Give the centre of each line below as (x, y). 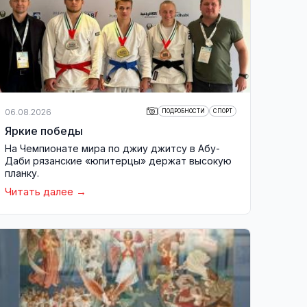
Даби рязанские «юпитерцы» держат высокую (118, 161)
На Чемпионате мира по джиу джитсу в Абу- (112, 148)
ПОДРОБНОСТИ (183, 111)
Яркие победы (44, 131)
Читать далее (39, 192)
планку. (22, 173)
